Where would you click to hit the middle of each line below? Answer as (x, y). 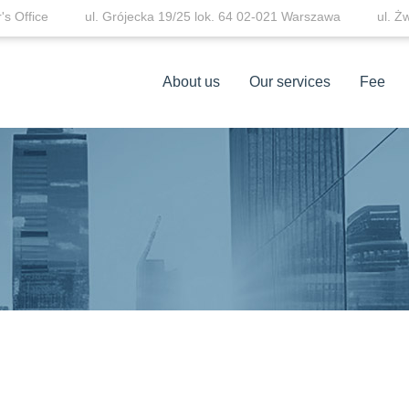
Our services (290, 82)
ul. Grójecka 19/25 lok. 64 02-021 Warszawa (212, 16)
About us (191, 82)
